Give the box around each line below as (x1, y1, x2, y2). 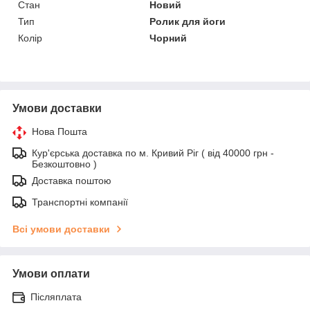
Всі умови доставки (12, 223, 110, 235)
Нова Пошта (32, 125, 87, 137)
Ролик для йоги (149, 15, 226, 27)
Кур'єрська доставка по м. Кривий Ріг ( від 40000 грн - (32, 147, 274, 158)
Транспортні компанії (32, 196, 128, 208)
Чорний (149, 32, 188, 44)
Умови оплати (12, 267, 90, 280)
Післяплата (30, 291, 82, 302)
